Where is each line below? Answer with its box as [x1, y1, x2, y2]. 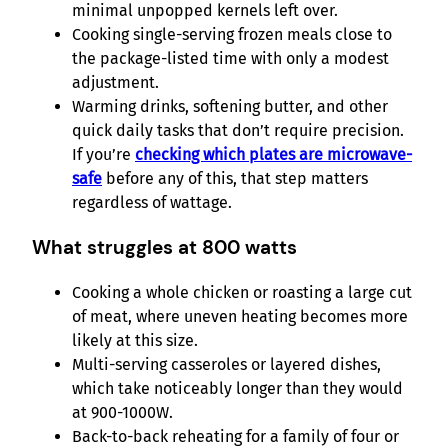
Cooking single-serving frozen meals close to [72, 25, 392, 45]
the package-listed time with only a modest [72, 49, 389, 69]
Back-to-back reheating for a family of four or [72, 426, 399, 446]
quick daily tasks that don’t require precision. [72, 121, 404, 141]
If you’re [72, 145, 135, 165]
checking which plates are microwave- [135, 145, 412, 165]
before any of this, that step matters [102, 169, 368, 189]
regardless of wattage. [72, 193, 232, 213]
